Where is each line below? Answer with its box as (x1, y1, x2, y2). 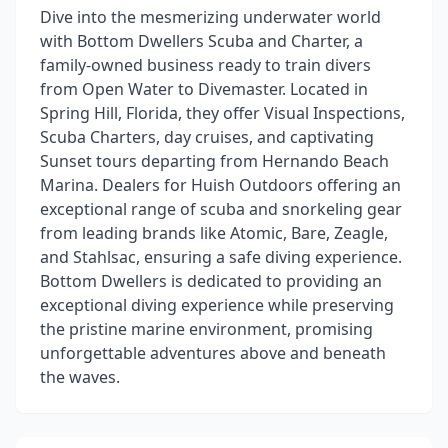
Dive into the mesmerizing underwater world (40, 6, 381, 28)
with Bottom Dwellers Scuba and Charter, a (40, 30, 363, 52)
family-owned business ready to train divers (40, 54, 371, 76)
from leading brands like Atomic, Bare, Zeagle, (40, 222, 388, 244)
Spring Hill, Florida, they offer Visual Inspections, (40, 102, 405, 124)
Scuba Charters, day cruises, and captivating (40, 126, 374, 148)
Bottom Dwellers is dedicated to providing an (40, 270, 382, 292)
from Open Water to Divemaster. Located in (40, 78, 368, 100)
